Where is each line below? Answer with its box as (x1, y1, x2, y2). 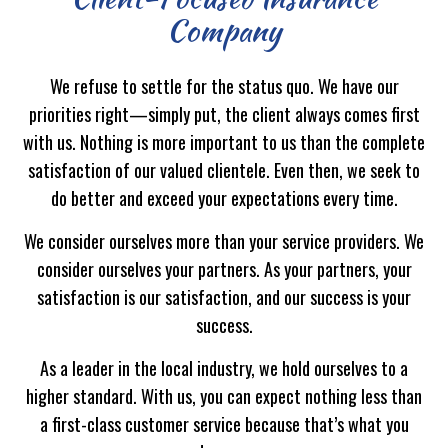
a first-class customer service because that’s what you (39, 410, 409, 437)
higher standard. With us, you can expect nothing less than (26, 382, 422, 409)
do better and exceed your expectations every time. (50, 184, 398, 211)
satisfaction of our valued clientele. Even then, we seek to (28, 156, 420, 183)
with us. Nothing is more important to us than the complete (23, 128, 425, 155)
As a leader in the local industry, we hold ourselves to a (40, 354, 408, 381)
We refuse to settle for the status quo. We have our (49, 72, 399, 99)
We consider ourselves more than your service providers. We (24, 227, 424, 254)
